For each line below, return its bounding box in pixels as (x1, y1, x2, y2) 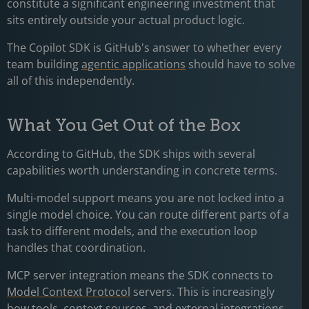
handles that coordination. (7, 240, 148, 255)
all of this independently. (7, 73, 134, 88)
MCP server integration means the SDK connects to (7, 268, 273, 283)
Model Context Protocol (7, 284, 130, 299)
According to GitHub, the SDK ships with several (7, 146, 255, 161)
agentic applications (81, 57, 186, 72)
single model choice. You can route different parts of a (7, 207, 289, 222)
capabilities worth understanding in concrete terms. (7, 163, 280, 178)
